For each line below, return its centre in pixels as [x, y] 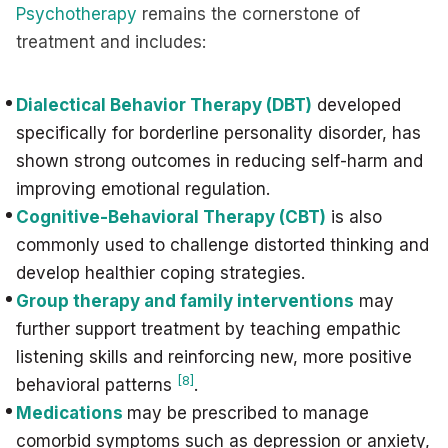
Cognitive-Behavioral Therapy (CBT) [171, 217]
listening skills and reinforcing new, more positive [214, 357]
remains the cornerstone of [248, 14]
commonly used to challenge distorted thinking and [222, 245]
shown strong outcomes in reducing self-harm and [219, 161]
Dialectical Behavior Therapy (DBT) [164, 105]
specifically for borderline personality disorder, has [218, 133]
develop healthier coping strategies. [163, 273]
